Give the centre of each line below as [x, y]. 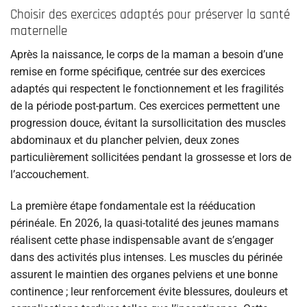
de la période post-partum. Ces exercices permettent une [145, 106]
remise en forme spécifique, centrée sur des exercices [138, 72]
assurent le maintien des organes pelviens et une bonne [144, 275]
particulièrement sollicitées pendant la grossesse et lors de [151, 158]
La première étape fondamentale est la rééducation [133, 206]
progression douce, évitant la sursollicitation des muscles [148, 123]
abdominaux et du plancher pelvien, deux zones [125, 140]
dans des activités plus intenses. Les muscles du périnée [146, 258]
